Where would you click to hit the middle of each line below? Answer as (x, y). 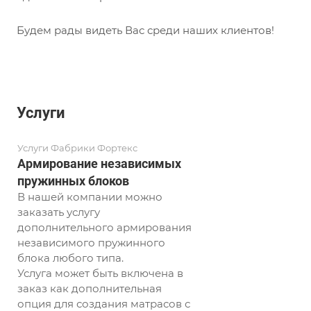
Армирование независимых (99, 164)
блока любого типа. (70, 258)
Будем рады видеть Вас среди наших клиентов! (145, 30)
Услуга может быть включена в (100, 274)
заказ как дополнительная (90, 289)
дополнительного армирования (104, 228)
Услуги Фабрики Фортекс (77, 148)
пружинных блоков (73, 181)
